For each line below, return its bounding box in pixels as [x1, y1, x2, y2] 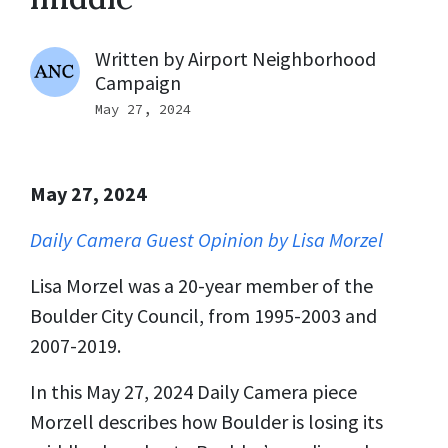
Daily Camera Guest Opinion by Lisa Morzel [30, 227, 383, 252]
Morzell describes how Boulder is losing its [30, 409, 383, 434]
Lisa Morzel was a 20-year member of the [30, 273, 373, 298]
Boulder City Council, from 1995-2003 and [30, 303, 377, 328]
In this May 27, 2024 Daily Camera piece [30, 379, 357, 404]
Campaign [95, 70, 181, 95]
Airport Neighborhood [188, 46, 376, 71]
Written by [95, 46, 188, 71]
